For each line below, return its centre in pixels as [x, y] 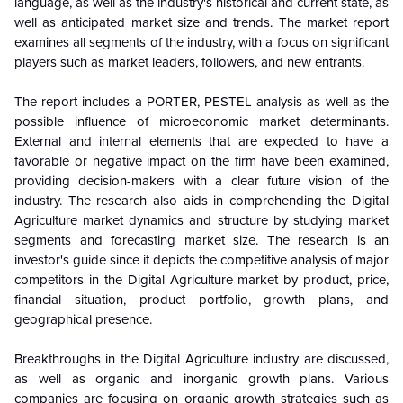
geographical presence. [83, 319]
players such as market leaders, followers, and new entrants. [189, 62]
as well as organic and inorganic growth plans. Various [201, 378]
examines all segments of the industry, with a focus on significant [201, 42]
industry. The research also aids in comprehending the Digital [201, 200]
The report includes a [81, 101]
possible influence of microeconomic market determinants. [201, 121]
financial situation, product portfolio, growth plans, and [201, 299]
